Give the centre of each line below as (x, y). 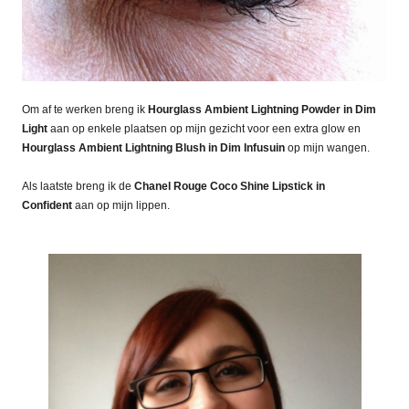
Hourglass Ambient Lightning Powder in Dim (262, 110)
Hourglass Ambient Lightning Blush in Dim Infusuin (153, 148)
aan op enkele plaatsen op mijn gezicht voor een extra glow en (204, 129)
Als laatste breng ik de (78, 187)
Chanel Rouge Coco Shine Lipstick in (230, 187)
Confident (47, 206)
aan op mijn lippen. (121, 206)
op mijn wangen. (327, 148)
